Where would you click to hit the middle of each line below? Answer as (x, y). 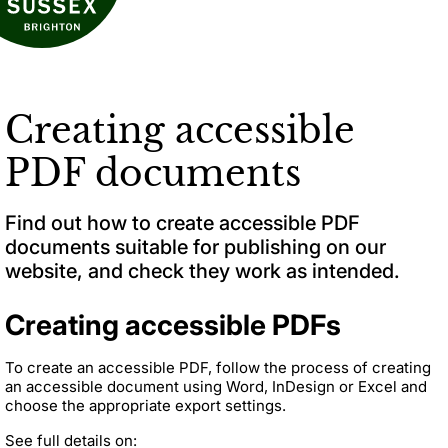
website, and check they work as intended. (202, 270)
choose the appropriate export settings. (145, 405)
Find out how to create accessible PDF (182, 222)
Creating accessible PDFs (173, 324)
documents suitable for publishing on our (195, 246)
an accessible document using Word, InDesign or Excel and (216, 386)
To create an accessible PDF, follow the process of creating (218, 367)
